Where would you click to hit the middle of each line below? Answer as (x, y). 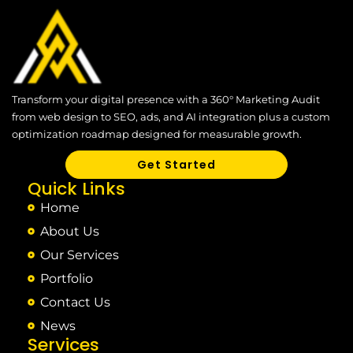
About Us (70, 231)
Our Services (80, 255)
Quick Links (76, 188)
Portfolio (67, 278)
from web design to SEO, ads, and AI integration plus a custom (171, 116)
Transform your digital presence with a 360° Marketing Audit (166, 99)
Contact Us (76, 302)
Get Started (176, 164)
